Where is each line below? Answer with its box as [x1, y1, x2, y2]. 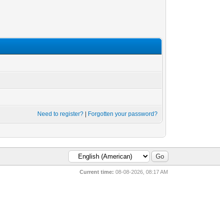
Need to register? [37, 110, 84, 117]
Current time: [80, 169, 114, 175]
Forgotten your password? [88, 110, 158, 117]
